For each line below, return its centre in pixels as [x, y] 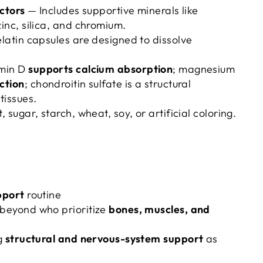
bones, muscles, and [159, 209]
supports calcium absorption [101, 69]
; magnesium [204, 69]
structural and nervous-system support [104, 239]
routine [43, 195]
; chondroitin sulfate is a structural [108, 84]
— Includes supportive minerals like [112, 10]
